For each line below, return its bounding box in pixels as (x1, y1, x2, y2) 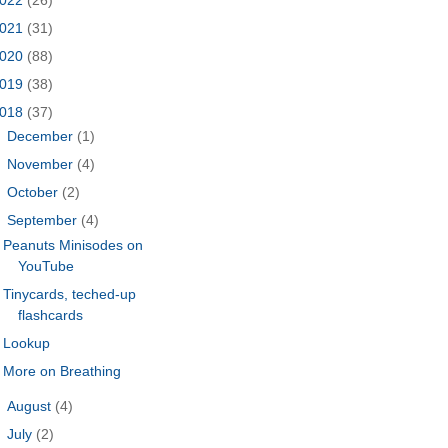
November (7, 156, 78, 173)
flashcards (18, 306, 84, 323)
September (7, 212, 82, 229)
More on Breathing (3, 362, 122, 379)
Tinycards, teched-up (3, 285, 137, 302)
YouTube (18, 257, 75, 274)
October (7, 184, 63, 201)
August (7, 397, 56, 414)
